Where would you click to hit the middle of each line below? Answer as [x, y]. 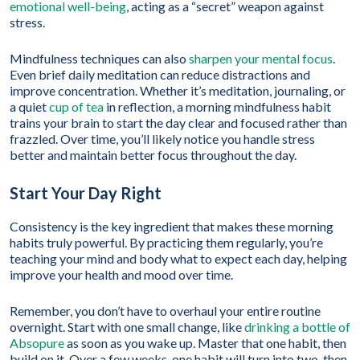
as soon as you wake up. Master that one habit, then [205, 343]
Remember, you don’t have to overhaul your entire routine [165, 311]
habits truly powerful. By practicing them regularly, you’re [166, 243]
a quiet [29, 107]
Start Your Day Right [86, 193]
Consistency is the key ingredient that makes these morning [172, 227]
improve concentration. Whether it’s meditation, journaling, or [178, 91]
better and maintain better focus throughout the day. [153, 155]
